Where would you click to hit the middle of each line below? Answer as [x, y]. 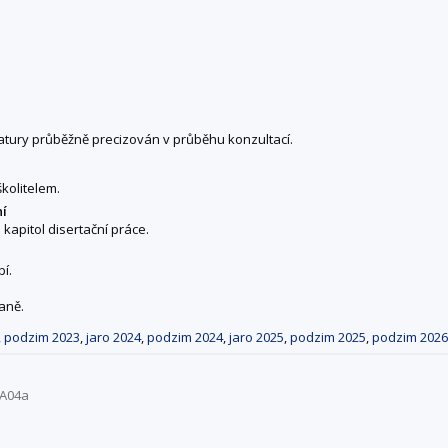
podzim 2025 [328, 337]
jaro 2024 [113, 337]
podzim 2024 [185, 337]
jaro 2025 [256, 337]
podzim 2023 [42, 337]
